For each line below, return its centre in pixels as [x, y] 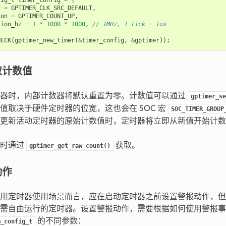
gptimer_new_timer [44, 40]
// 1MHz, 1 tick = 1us [129, 24]
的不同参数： [60, 221]
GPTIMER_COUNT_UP [46, 16]
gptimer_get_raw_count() [70, 146]
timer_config [103, 40]
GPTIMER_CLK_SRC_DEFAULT [51, 8]
